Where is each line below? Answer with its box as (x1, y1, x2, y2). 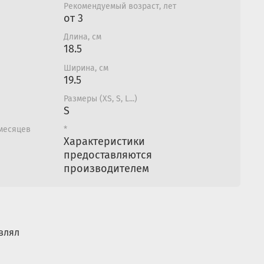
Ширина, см (64, 62, 108, 73)
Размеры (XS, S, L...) (64, 93, 137, 104)
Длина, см (64, 32, 101, 42)
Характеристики (64, 134, 145, 148)
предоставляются (64, 148, 152, 161)
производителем (64, 161, 149, 175)
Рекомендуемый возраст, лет (64, 1, 176, 12)
